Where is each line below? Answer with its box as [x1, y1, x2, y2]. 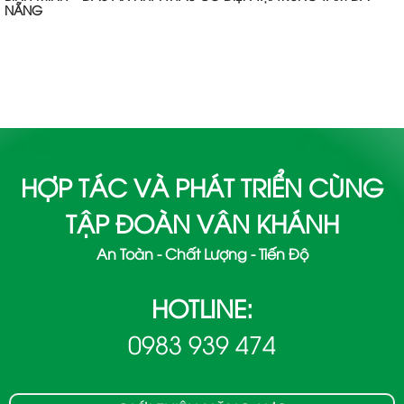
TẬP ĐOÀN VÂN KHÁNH [65, 215, 339, 238]
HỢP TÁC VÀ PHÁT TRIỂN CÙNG [20, 179, 384, 202]
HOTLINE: [151, 299, 252, 323]
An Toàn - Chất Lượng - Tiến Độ [96, 248, 308, 262]
